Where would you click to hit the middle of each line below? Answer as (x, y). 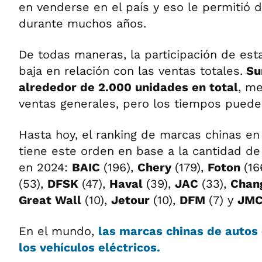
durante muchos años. (82, 23)
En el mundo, (58, 231)
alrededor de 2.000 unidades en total (128, 87)
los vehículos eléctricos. (89, 247)
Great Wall (52, 200)
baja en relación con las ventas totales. (131, 71)
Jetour (132, 200)
